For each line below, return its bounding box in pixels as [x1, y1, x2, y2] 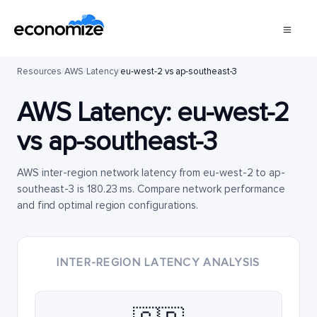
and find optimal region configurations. [17, 199, 199, 212]
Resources [17, 66, 62, 77]
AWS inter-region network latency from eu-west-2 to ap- [17, 166, 285, 179]
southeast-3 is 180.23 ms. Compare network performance [17, 183, 286, 195]
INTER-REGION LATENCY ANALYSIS [57, 255, 260, 270]
